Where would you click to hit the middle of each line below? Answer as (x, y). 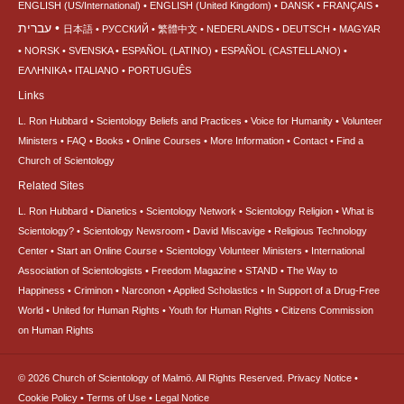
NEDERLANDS (240, 28)
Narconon (143, 290)
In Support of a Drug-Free (323, 290)
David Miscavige (229, 230)
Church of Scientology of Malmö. (124, 377)
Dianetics (117, 211)
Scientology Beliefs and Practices (169, 120)
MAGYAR (360, 28)
